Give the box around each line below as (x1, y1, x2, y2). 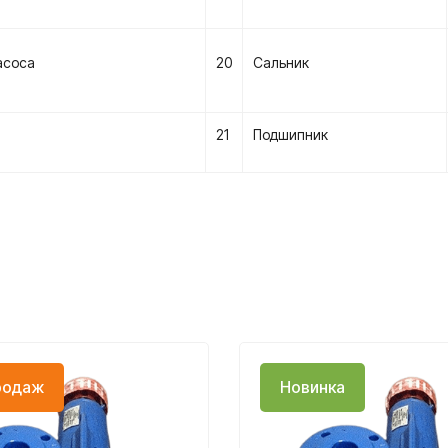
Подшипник (253, 126, 328, 143)
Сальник (253, 54, 309, 71)
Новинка (280, 377, 345, 397)
